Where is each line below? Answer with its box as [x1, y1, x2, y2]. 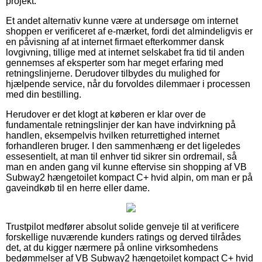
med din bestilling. [6, 89, 81, 99]
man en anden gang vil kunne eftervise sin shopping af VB [6, 161, 247, 172]
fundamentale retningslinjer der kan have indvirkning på [6, 119, 236, 130]
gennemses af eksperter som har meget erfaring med [6, 57, 223, 68]
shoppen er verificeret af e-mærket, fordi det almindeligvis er [6, 26, 253, 36]
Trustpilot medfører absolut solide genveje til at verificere [6, 221, 239, 232]
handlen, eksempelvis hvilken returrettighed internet [6, 130, 219, 140]
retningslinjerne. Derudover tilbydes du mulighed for [6, 68, 220, 78]
